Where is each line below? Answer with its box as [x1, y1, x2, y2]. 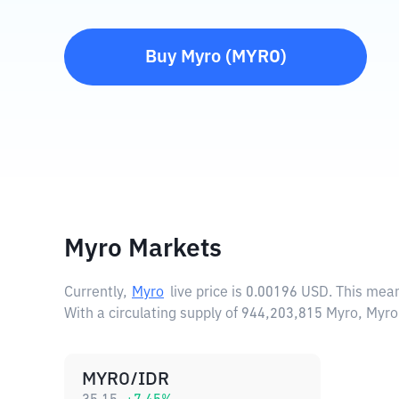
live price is [170, 286, 246, 300]
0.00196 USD [246, 286, 329, 300]
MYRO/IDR [82, 370, 169, 388]
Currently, [64, 286, 127, 300]
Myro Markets [64, 237, 222, 262]
